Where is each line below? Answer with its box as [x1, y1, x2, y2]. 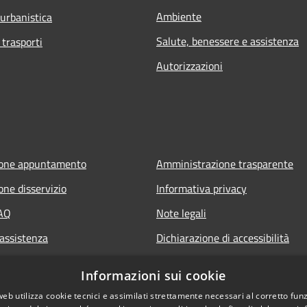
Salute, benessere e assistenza [156, 32, 299, 49]
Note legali [156, 204, 206, 221]
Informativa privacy [156, 180, 247, 197]
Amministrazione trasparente [156, 155, 293, 172]
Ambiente [156, 8, 201, 25]
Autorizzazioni [156, 57, 223, 74]
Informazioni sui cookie [81, 267, 226, 284]
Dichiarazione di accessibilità [156, 229, 289, 246]
